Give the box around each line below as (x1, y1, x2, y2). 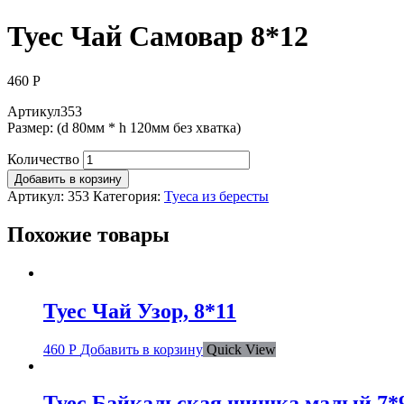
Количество (7, 151, 79, 167)
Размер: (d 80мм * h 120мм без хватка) (7, 119, 241, 135)
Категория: (93, 188, 164, 204)
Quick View (207, 341, 276, 357)
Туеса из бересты (164, 188, 269, 204)
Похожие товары (7, 222, 170, 246)
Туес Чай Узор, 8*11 (43, 298, 236, 323)
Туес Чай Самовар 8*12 (7, 20, 308, 53)
